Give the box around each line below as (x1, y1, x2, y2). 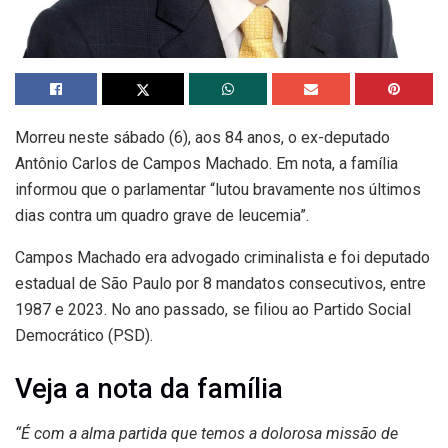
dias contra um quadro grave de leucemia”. (15, 205, 309, 225)
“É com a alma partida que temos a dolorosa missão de (15, 424, 398, 444)
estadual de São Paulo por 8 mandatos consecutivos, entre (15, 273, 426, 293)
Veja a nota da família (15, 373, 283, 406)
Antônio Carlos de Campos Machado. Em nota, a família (15, 153, 398, 173)
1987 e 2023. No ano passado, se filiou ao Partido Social (15, 299, 411, 319)
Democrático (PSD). (15, 325, 153, 345)
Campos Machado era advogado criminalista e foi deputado (15, 247, 430, 267)
